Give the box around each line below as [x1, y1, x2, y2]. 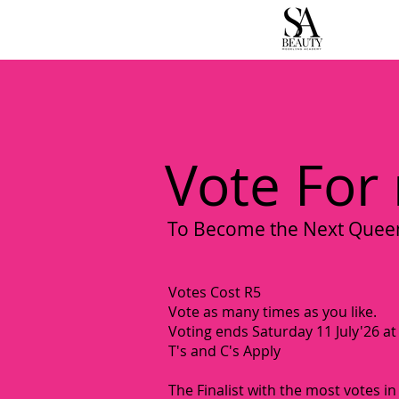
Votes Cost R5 [168, 282, 261, 302]
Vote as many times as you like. [168, 302, 377, 322]
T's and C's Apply [168, 341, 281, 361]
